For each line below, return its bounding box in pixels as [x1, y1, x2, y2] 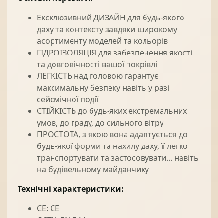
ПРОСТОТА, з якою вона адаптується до [37, 129, 188, 140]
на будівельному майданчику [37, 164, 149, 175]
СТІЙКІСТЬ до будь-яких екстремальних [37, 106, 187, 116]
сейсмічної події [37, 94, 98, 105]
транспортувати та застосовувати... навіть [37, 152, 199, 163]
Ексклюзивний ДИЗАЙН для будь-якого [37, 12, 184, 23]
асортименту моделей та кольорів [37, 36, 168, 46]
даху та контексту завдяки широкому [37, 24, 177, 35]
